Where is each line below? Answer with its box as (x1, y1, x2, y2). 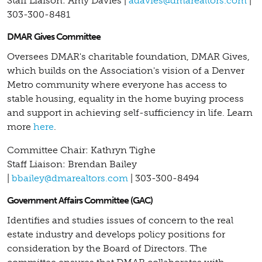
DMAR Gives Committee (7, 30, 101, 42)
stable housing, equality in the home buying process (7, 92, 244, 104)
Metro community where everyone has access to (7, 78, 227, 90)
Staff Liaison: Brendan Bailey (7, 158, 137, 170)
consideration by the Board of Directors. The (7, 242, 207, 254)
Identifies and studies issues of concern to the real (7, 214, 233, 226)
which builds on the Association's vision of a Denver (7, 64, 244, 76)
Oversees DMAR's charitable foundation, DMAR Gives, (7, 50, 250, 62)
